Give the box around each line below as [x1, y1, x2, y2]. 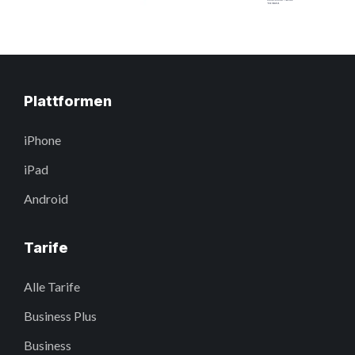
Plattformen [24, 93, 112, 110]
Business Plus [24, 308, 97, 324]
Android [24, 191, 68, 207]
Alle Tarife [24, 279, 80, 295]
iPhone [24, 132, 61, 148]
